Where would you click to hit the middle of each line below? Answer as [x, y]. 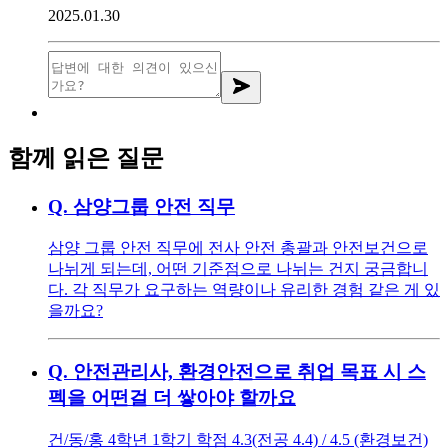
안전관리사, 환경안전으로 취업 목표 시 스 [249, 372]
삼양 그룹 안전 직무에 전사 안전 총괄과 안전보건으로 [238, 248]
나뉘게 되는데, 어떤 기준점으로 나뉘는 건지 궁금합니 [238, 269]
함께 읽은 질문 [86, 157]
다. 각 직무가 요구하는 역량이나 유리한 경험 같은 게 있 [244, 290]
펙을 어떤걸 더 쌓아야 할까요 [172, 398]
